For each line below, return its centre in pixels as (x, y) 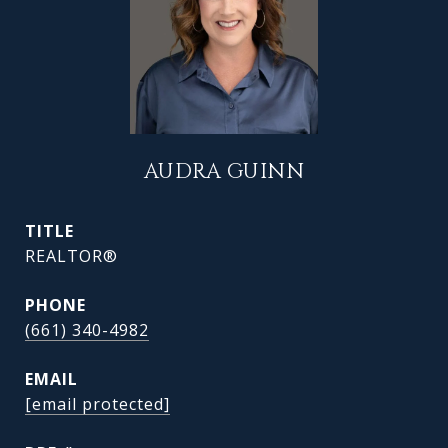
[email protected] (97, 404)
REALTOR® (71, 256)
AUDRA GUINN (224, 172)
